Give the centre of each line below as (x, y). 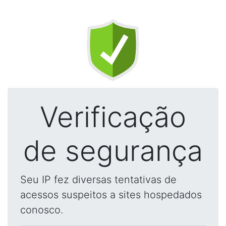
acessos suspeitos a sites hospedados (111, 195)
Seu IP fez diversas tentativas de (98, 180)
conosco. (42, 210)
